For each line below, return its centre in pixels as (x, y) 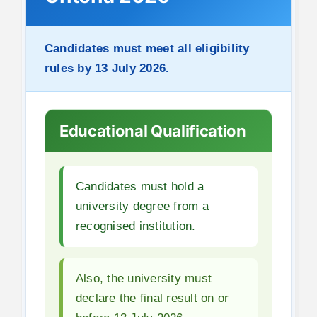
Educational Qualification (152, 131)
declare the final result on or (152, 298)
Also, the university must (143, 278)
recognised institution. (136, 226)
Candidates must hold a (140, 186)
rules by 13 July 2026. (107, 68)
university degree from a (142, 206)
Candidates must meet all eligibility (147, 48)
